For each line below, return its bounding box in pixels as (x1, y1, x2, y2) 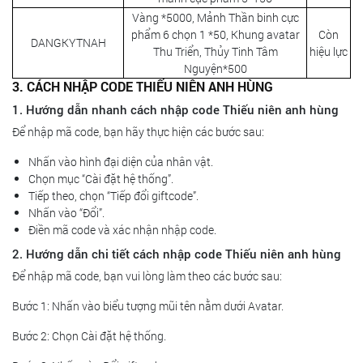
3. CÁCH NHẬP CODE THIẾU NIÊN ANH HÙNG (12, 78, 273, 96)
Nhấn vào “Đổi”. (28, 205, 105, 221)
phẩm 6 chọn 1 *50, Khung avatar (130, 27, 300, 43)
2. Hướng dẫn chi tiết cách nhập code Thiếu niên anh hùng (12, 246, 341, 263)
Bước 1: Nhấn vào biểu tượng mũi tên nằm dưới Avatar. (12, 298, 284, 314)
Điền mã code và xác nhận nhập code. (28, 222, 216, 238)
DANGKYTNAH (30, 35, 106, 51)
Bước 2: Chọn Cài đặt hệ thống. (12, 328, 166, 344)
